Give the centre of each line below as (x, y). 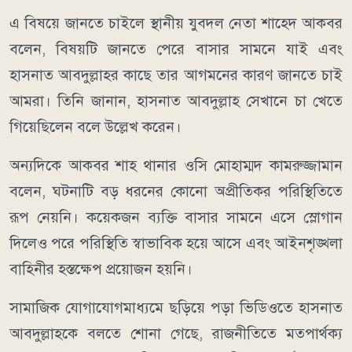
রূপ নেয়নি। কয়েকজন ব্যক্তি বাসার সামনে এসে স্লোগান (176, 218)
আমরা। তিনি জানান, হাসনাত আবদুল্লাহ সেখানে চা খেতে (176, 101)
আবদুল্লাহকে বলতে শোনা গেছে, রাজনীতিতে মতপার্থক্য (176, 334)
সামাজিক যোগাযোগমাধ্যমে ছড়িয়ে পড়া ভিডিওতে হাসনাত (176, 308)
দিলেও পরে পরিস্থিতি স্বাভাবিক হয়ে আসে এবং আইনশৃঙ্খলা (176, 244)
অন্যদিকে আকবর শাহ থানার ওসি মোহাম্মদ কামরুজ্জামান (176, 166)
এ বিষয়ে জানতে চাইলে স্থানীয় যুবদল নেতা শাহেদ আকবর (176, 24)
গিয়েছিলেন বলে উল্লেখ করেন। (97, 127)
